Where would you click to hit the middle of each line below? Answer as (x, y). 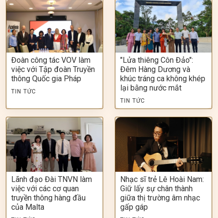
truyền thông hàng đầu (48, 198)
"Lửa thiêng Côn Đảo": (157, 60)
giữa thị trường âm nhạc (160, 198)
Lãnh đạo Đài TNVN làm (52, 179)
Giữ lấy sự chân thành (156, 188)
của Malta (28, 207)
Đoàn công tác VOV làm (51, 60)
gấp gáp (134, 207)
